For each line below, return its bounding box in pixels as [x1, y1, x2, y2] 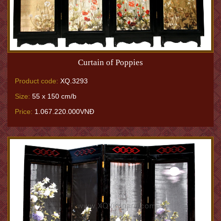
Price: [15, 107, 33, 115]
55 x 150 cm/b [30, 92, 76, 100]
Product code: [15, 76, 58, 85]
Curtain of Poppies [78, 57, 143, 67]
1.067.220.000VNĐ [33, 107, 94, 115]
